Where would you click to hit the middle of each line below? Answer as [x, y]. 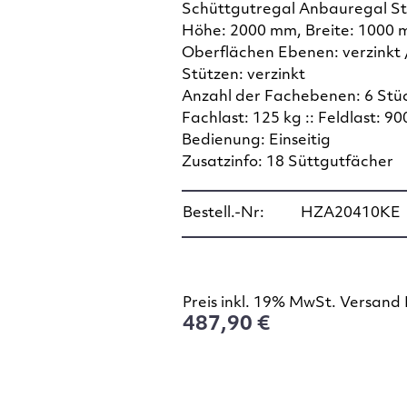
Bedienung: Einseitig [256, 140]
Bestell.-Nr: [223, 214]
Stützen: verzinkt [243, 75]
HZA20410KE [350, 214]
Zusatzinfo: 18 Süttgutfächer [287, 162]
